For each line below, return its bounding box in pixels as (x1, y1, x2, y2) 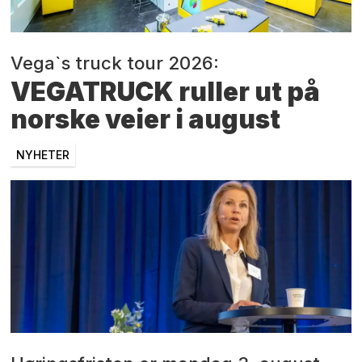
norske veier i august (11, 103, 281, 136)
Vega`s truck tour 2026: (11, 52, 220, 74)
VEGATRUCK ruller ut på (11, 76, 321, 108)
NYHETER (16, 148, 70, 162)
